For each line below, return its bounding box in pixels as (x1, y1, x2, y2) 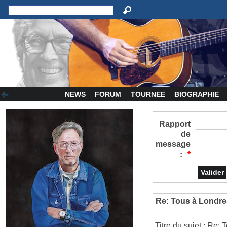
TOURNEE (130, 90, 165, 98)
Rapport (159, 120, 191, 128)
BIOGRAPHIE (174, 90, 219, 98)
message (156, 140, 191, 148)
